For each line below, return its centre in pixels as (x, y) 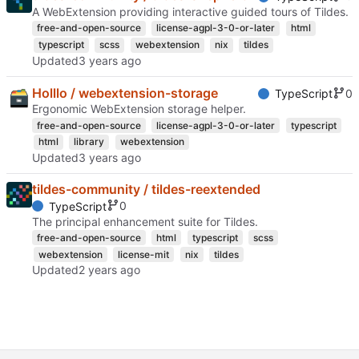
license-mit (144, 254)
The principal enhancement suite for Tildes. (145, 221)
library (89, 142)
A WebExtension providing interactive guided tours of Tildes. (190, 12)
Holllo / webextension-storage (125, 93)
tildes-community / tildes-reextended (146, 189)
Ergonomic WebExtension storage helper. (139, 109)
